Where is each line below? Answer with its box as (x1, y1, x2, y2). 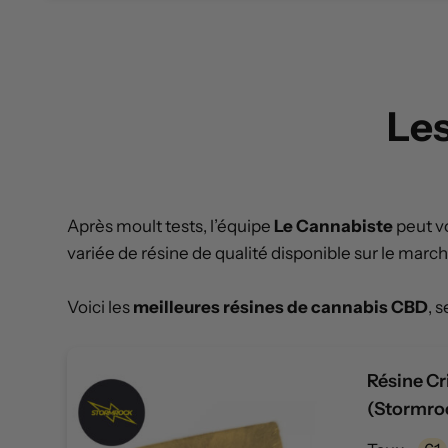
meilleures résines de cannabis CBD (133, 297, 428, 318)
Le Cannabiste (274, 216, 393, 237)
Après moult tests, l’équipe (67, 216, 274, 237)
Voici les (67, 297, 133, 318)
